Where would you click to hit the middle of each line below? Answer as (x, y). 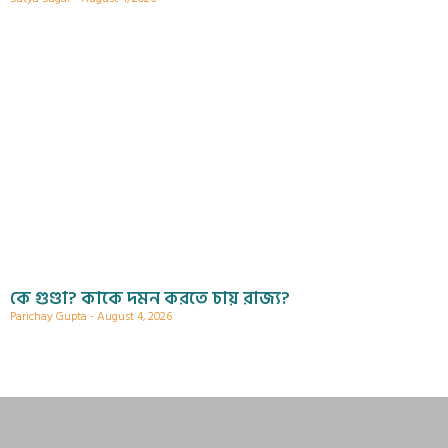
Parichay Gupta (50, 316)
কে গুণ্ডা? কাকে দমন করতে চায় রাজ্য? (150, 298)
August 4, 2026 (133, 316)
